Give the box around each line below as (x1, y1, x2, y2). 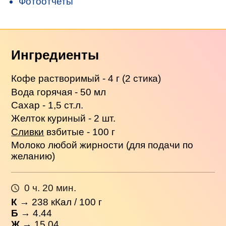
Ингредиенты (11, 47, 99, 62)
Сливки (11, 126, 44, 137)
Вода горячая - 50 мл (11, 86, 106, 97)
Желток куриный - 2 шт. (11, 113, 116, 124)
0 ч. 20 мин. (24, 182, 76, 193)
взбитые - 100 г (44, 126, 116, 137)
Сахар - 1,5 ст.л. (11, 99, 84, 110)
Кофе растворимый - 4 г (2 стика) (11, 73, 161, 84)
